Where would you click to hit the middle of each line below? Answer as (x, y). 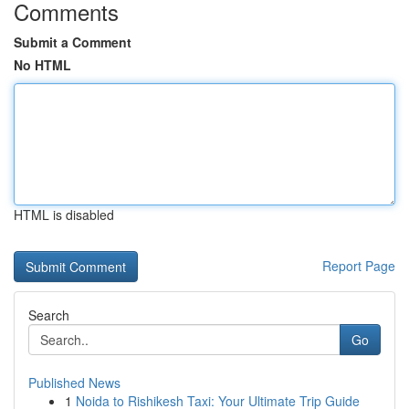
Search (49, 315)
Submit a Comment (73, 42)
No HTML (42, 65)
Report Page (359, 266)
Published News (74, 383)
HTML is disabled (64, 215)
